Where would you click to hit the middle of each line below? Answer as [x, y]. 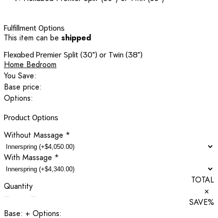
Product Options [31, 116]
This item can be [33, 37]
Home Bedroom [30, 64]
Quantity [18, 186]
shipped [76, 37]
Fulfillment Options [34, 27]
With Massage [29, 157]
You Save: [20, 75]
